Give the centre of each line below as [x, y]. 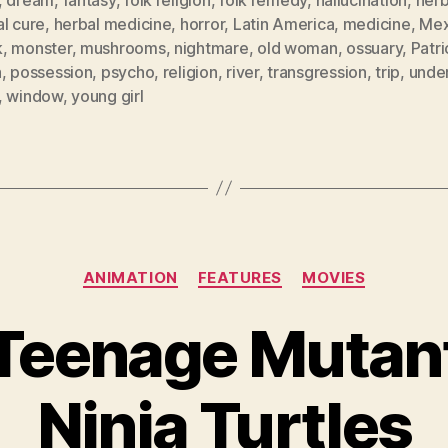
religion [190, 71]
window [34, 95]
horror [202, 23]
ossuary [374, 47]
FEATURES [240, 277]
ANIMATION [130, 277]
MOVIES [334, 277]
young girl [107, 95]
